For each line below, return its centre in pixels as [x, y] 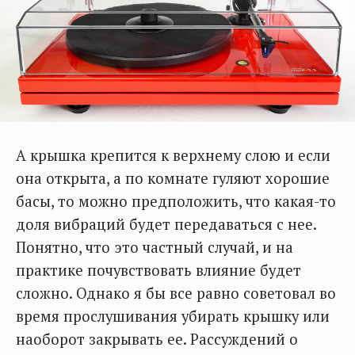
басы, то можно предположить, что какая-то [176, 201]
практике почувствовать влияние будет [158, 270]
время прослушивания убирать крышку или [173, 316]
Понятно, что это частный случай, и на [155, 247]
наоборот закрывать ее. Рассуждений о [157, 339]
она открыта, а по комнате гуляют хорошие [173, 178]
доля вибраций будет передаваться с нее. [166, 224]
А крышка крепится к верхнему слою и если [173, 155]
